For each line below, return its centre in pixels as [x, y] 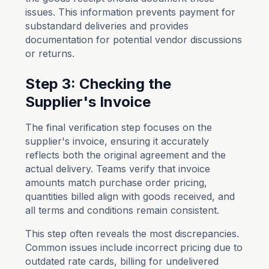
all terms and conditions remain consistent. [122, 210]
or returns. [50, 53]
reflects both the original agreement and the [126, 155]
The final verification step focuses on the [119, 127]
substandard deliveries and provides [107, 26]
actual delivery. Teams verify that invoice [118, 169]
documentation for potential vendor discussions [134, 40]
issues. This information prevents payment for [131, 12]
